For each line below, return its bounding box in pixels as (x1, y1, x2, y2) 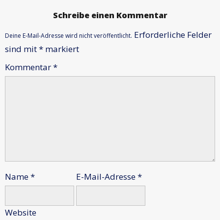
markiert (43, 43, 79, 55)
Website (5, 206, 36, 218)
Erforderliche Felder (134, 28, 212, 40)
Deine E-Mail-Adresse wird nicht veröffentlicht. (5, 31, 132, 40)
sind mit (5, 43, 39, 55)
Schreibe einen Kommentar (53, 10, 167, 21)
